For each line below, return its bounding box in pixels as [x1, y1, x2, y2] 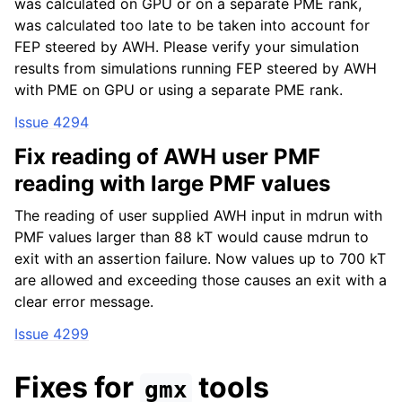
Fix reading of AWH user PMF [14, 144, 320, 170]
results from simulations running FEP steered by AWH [14, 59, 377, 77]
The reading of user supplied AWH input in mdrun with [14, 206, 382, 224]
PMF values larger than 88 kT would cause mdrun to [14, 228, 369, 246]
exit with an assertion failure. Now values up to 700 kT [14, 249, 386, 267]
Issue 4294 [14, 113, 89, 131]
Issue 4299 [14, 325, 89, 343]
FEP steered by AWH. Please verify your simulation [14, 38, 359, 56]
